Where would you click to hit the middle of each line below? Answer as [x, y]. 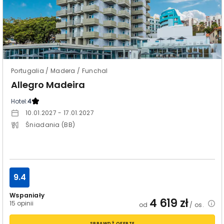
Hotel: [19, 101]
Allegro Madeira [48, 85]
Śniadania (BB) [50, 125]
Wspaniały [27, 195]
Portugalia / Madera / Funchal [59, 71]
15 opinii [22, 203]
